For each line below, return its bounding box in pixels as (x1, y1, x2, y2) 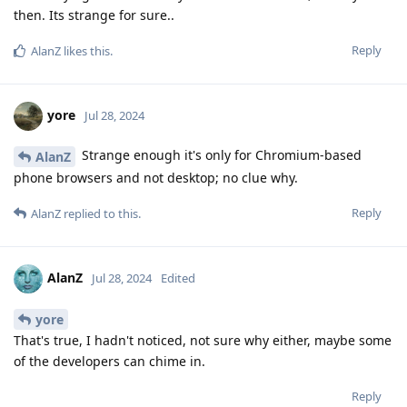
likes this (61, 43, 110, 60)
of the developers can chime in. (14, 352, 205, 370)
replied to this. (61, 204, 141, 222)
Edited (161, 269, 195, 286)
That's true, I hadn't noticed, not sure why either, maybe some (14, 331, 392, 349)
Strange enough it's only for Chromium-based (78, 146, 362, 164)
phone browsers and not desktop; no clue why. (14, 168, 298, 186)
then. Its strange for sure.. (14, 6, 174, 25)
